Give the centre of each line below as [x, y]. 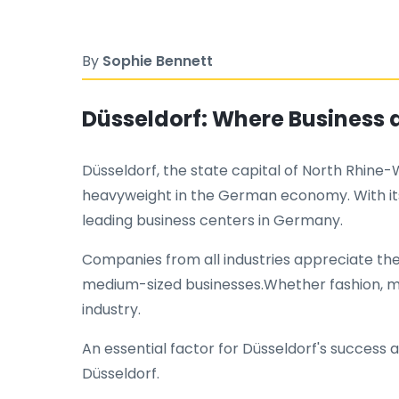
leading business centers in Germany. [212, 220]
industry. [111, 309]
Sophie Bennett [158, 61]
